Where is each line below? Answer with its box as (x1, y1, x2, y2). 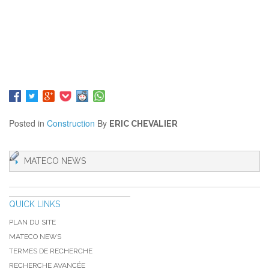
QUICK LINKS (9, 199, 60, 209)
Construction (47, 117, 95, 129)
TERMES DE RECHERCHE (9, 247, 92, 255)
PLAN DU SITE (9, 218, 56, 226)
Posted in (9, 117, 47, 129)
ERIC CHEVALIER (109, 119, 178, 128)
